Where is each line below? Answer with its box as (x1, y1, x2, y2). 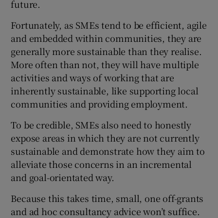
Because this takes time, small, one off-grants (11, 192, 204, 205)
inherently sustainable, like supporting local (11, 84, 199, 97)
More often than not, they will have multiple (11, 58, 199, 71)
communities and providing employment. (11, 97, 188, 110)
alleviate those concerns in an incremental (11, 158, 192, 171)
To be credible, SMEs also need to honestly (11, 118, 192, 131)
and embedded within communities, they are (11, 32, 202, 45)
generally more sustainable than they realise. (11, 45, 202, 58)
